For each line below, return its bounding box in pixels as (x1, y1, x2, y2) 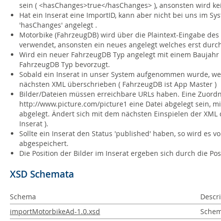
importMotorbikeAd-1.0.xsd (10, 207, 100, 217)
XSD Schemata (10, 168, 74, 181)
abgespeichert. (19, 139, 69, 148)
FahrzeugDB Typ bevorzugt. (19, 60, 110, 70)
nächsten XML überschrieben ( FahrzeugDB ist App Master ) (19, 79, 217, 89)
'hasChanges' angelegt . (19, 20, 97, 30)
